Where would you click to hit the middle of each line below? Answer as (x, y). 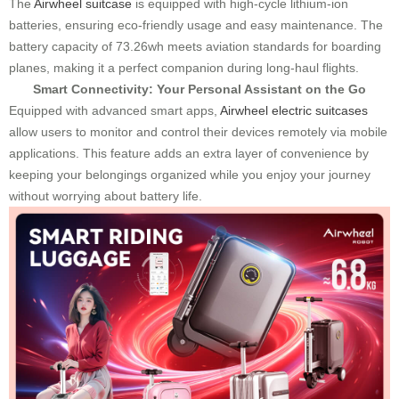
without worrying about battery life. (106, 196)
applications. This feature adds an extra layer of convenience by (189, 153)
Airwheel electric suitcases (294, 110)
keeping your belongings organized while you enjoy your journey (190, 175)
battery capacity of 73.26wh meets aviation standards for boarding (195, 46)
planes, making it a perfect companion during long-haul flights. (184, 68)
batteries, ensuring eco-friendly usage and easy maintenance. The (196, 25)
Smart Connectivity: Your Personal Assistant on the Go (199, 89)
